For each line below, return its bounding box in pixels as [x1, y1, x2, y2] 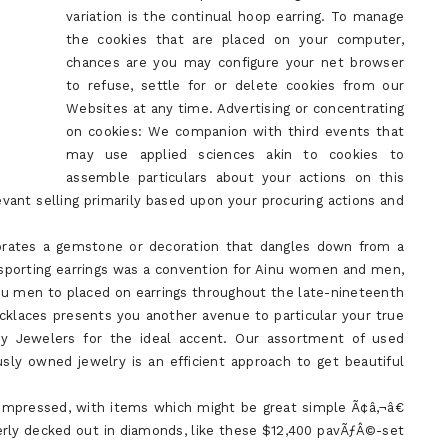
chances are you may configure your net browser [66, 55, 404, 70]
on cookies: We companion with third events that [66, 124, 404, 139]
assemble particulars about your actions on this [66, 170, 404, 185]
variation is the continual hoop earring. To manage [66, 9, 404, 24]
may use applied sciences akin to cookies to [66, 147, 404, 162]
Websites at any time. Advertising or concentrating [66, 101, 404, 116]
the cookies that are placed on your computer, [66, 32, 404, 47]
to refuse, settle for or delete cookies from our [66, 78, 404, 93]
